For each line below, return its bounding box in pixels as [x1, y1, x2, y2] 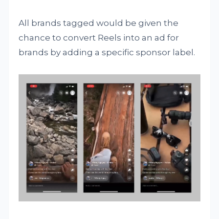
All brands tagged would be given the [19, 18, 179, 28]
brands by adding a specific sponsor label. [19, 47, 196, 57]
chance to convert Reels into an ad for [19, 33, 179, 43]
